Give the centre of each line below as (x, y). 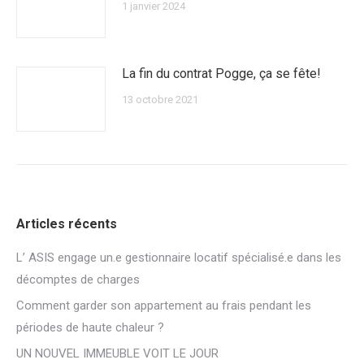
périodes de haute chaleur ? (90, 327)
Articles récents (67, 224)
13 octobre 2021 (160, 100)
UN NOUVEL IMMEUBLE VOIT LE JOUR (117, 353)
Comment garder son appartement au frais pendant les (164, 305)
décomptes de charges (78, 279)
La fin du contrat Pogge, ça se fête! (221, 74)
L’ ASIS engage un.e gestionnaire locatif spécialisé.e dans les (179, 258)
